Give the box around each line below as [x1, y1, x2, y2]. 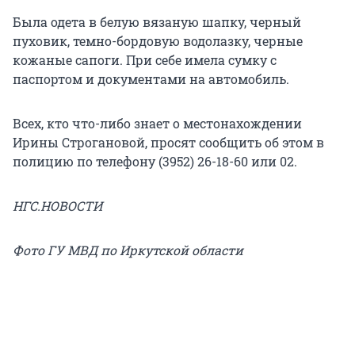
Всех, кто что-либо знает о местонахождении [13, 114, 302, 132]
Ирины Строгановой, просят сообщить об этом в [13, 133, 324, 151]
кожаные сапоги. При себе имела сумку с [13, 51, 277, 68]
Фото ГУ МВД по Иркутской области [13, 241, 243, 258]
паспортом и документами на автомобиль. [13, 70, 289, 87]
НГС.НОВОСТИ [13, 197, 102, 214]
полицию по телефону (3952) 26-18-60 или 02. [13, 152, 297, 170]
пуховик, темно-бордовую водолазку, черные [13, 32, 303, 49]
